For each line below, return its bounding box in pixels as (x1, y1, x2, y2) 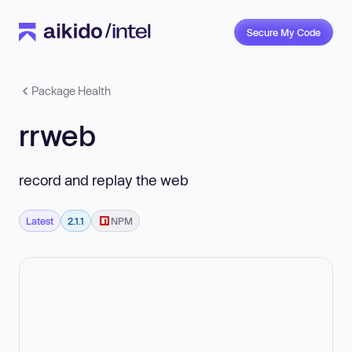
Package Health (31, 84, 111, 97)
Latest (26, 214, 53, 226)
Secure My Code (247, 27, 321, 38)
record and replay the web (19, 170, 189, 189)
